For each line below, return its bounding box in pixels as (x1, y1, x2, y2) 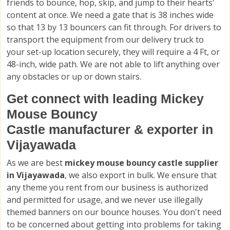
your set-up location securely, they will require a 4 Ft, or (7, 46, 220, 58)
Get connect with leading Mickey (7, 91, 204, 106)
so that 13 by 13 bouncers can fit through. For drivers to (7, 22, 221, 33)
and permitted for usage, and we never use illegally (7, 194, 203, 206)
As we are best (7, 157, 65, 169)
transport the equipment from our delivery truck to (7, 34, 204, 46)
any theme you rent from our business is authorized (7, 182, 208, 194)
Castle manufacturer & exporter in (7, 122, 213, 137)
